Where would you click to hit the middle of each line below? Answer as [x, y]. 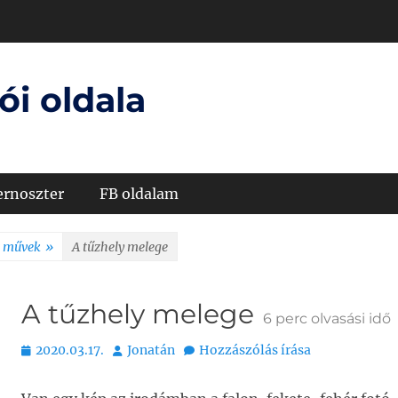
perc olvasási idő [331, 318]
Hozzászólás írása [255, 350]
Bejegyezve [56, 349]
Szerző [133, 349]
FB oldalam [139, 194]
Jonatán [151, 350]
